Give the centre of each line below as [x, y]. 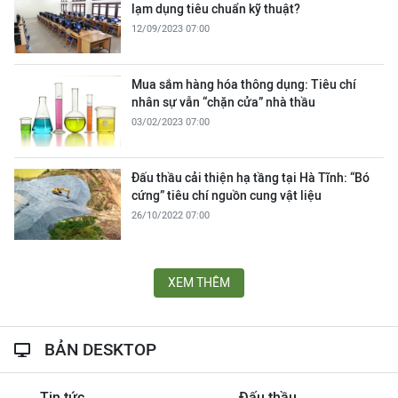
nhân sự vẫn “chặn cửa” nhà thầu [223, 102]
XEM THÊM [199, 283]
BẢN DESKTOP [100, 349]
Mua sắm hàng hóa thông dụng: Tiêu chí [244, 84]
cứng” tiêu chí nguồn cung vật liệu [227, 195]
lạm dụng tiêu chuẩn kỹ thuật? [216, 9]
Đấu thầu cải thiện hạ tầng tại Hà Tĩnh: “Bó [251, 178]
